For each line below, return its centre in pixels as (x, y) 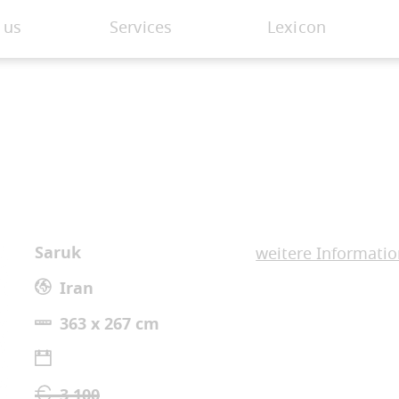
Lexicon (297, 28)
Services (141, 28)
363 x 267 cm (110, 326)
